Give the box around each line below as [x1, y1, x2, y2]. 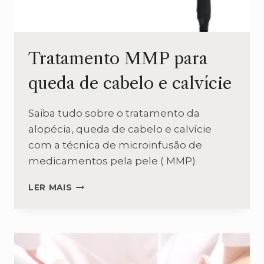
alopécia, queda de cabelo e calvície [28, 123, 212, 136]
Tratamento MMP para [28, 48, 207, 69]
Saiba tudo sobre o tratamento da [28, 107, 200, 120]
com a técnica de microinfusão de [28, 139, 202, 151]
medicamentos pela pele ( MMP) [28, 155, 196, 167]
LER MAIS [28, 183, 72, 193]
